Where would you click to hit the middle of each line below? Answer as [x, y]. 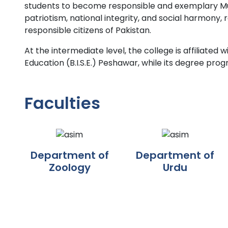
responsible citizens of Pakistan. [88, 31]
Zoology [69, 168]
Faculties [62, 103]
